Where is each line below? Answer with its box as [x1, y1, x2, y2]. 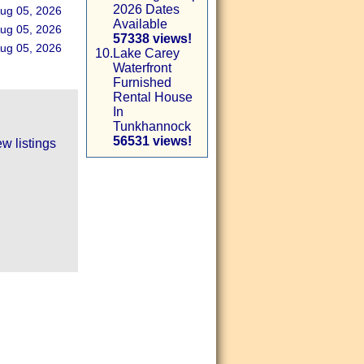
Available [113, 17, 167, 31]
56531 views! [113, 134, 192, 148]
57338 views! [113, 32, 192, 45]
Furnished [113, 76, 171, 89]
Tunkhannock [113, 119, 191, 133]
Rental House [113, 90, 193, 104]
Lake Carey [113, 46, 180, 60]
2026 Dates [113, 2, 180, 16]
